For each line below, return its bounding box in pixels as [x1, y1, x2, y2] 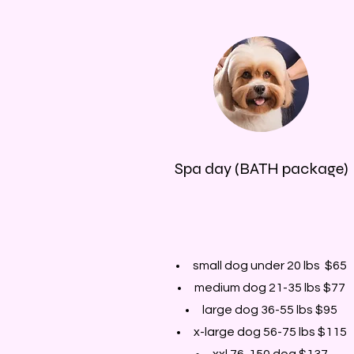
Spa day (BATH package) [175, 158, 348, 179]
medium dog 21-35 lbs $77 [194, 281, 345, 294]
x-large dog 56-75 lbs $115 [193, 325, 347, 338]
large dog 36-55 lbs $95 [202, 303, 337, 316]
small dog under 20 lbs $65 [193, 258, 347, 272]
